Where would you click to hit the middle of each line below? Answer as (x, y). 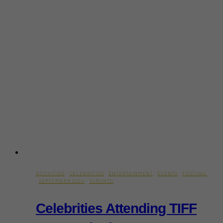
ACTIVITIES (50, 173)
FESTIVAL (195, 173)
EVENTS (167, 173)
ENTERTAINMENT (131, 173)
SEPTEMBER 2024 (62, 180)
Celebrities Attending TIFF (116, 208)
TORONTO (101, 180)
